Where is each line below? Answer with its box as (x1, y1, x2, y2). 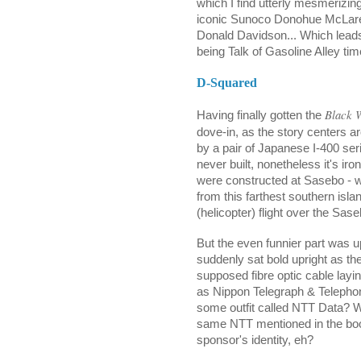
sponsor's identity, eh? (197, 333, 313, 346)
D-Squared (197, 75, 257, 89)
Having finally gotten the (197, 108, 322, 122)
